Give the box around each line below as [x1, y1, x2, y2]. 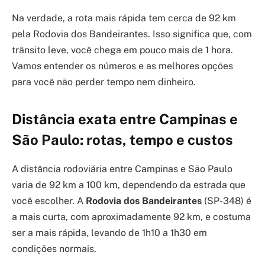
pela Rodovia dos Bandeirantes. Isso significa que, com [12, 28, 252, 40]
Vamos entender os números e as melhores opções [12, 60, 233, 72]
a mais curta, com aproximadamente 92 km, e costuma [12, 211, 251, 223]
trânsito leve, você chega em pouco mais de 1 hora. [12, 44, 233, 56]
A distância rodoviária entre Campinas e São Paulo [12, 163, 232, 175]
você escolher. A [12, 195, 86, 207]
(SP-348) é [202, 195, 251, 207]
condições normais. [12, 243, 96, 255]
